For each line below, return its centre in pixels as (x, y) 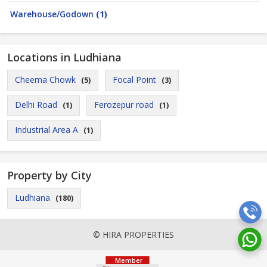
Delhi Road (36, 105)
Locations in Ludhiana (64, 57)
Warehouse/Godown (53, 14)
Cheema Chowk (45, 80)
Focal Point (134, 80)
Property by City (49, 175)
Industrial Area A (46, 130)
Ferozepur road (124, 105)
